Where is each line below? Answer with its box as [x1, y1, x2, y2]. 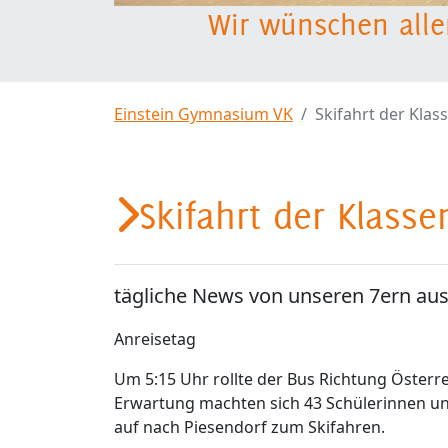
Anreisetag [114, 327, 196, 350]
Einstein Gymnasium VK [114, 102, 293, 125]
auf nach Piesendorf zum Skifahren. [114, 415, 389, 438]
